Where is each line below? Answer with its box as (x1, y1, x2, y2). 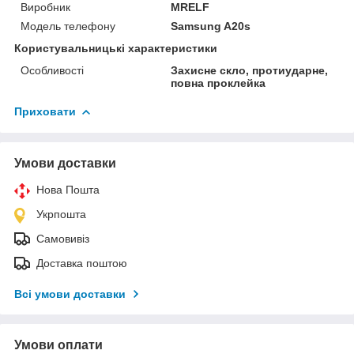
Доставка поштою (36, 256, 127, 269)
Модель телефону (21, 19, 115, 32)
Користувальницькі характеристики (14, 41, 217, 55)
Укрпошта (36, 207, 86, 220)
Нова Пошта (36, 183, 100, 196)
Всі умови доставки (14, 287, 126, 300)
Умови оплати (14, 337, 103, 352)
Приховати (14, 104, 76, 118)
